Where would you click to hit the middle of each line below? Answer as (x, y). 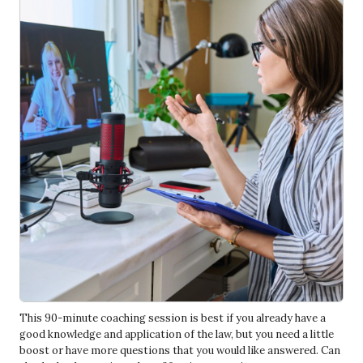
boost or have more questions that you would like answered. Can (180, 350)
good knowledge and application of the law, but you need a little (177, 334)
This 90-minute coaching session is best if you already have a (173, 318)
